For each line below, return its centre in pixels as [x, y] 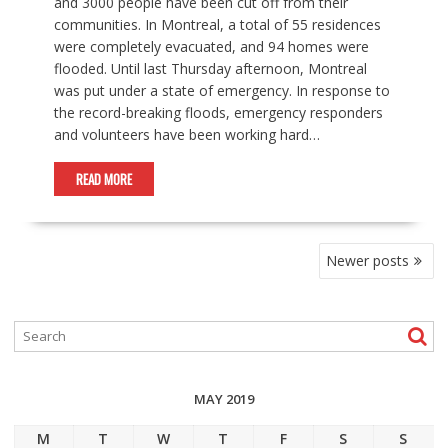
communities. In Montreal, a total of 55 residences [217, 24]
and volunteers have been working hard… [186, 134]
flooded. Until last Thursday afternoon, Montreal [210, 68]
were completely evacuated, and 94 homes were [211, 46]
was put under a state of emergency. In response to [221, 90]
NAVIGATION [57, 274]
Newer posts [368, 260]
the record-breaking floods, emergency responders [218, 112]
